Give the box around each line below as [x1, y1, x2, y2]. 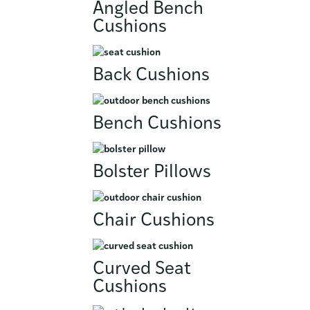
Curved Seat [93, 259, 192, 279]
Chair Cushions [93, 211, 215, 230]
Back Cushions [93, 66, 210, 85]
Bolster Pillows [93, 163, 212, 182]
